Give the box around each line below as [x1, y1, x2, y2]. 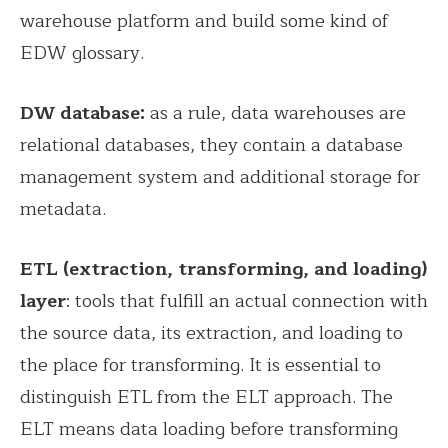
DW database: [20, 97, 145, 128]
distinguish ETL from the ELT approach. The [20, 381, 393, 412]
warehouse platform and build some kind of [20, 5, 389, 36]
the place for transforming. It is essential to [20, 349, 381, 380]
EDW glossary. [20, 37, 144, 68]
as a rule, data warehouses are [145, 97, 406, 128]
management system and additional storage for [20, 161, 420, 192]
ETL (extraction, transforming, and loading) [20, 253, 427, 284]
